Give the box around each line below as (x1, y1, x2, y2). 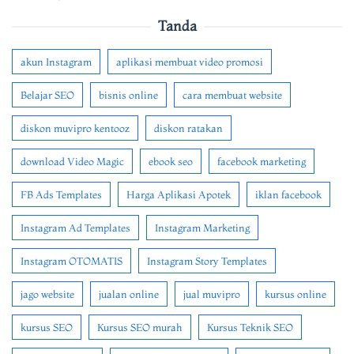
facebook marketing (217, 154, 306, 168)
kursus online (265, 287, 326, 300)
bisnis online (99, 88, 158, 101)
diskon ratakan (154, 121, 223, 134)
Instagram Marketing (155, 220, 250, 234)
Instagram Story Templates (147, 254, 267, 267)
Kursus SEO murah (97, 320, 183, 333)
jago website (21, 287, 74, 300)
